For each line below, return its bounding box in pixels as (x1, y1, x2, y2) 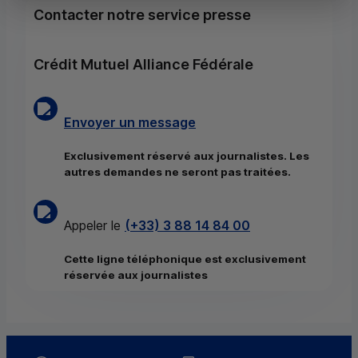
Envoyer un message (64, 114, 196, 131)
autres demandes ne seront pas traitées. (64, 165, 291, 179)
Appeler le (64, 217, 125, 234)
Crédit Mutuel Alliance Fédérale (34, 56, 253, 74)
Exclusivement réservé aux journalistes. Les (64, 149, 309, 163)
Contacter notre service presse (34, 6, 251, 24)
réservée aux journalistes (64, 268, 208, 282)
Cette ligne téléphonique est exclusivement (64, 253, 306, 266)
